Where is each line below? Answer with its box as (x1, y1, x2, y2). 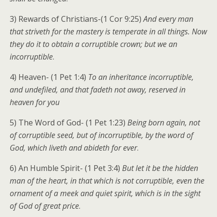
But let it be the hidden (122, 163, 198, 174)
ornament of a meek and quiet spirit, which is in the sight (10, 188, 201, 199)
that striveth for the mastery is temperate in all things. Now (10, 26, 207, 37)
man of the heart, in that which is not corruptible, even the (10, 175, 204, 186)
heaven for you (10, 97, 60, 108)
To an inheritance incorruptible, (88, 72, 194, 83)
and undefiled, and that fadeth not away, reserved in (10, 84, 186, 95)
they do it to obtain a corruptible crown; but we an (10, 39, 177, 50)
